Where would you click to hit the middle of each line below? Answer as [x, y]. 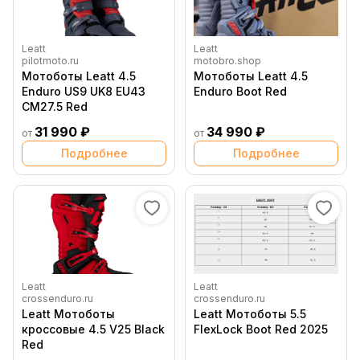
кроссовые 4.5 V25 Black [93, 329]
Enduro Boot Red [240, 92]
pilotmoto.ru [50, 61]
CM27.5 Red [55, 107]
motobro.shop [227, 61]
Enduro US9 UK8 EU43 [84, 92]
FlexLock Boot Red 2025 [261, 329]
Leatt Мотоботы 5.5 [250, 314]
